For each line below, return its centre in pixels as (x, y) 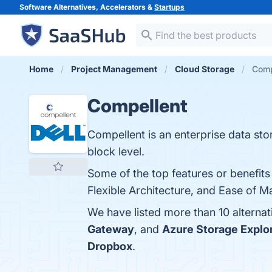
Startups (169, 7)
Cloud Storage (205, 69)
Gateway (111, 229)
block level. (116, 151)
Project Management (114, 69)
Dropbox (110, 246)
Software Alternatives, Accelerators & (87, 7)
